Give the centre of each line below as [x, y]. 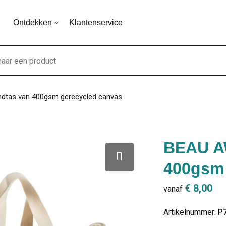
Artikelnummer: [190, 212]
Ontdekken [32, 22]
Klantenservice [96, 22]
